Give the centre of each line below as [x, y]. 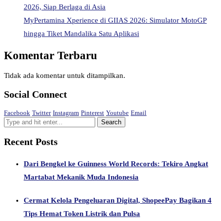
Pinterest [92, 113]
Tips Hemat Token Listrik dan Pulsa [82, 213]
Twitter [41, 113]
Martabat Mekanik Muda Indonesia [81, 177]
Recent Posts [31, 141]
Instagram [66, 113]
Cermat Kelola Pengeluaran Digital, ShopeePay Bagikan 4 [118, 200]
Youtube [117, 113]
